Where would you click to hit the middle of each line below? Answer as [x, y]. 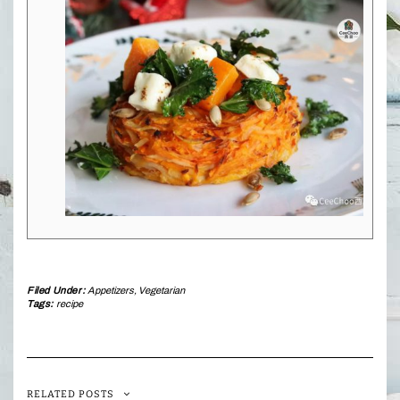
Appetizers [110, 291]
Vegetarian [161, 291]
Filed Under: [57, 291]
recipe [69, 304]
